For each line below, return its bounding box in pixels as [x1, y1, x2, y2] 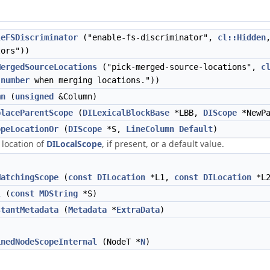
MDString [39, 189, 78, 198]
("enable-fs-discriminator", [78, 33, 218, 42]
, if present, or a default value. [102, 138, 224, 149]
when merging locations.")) [30, 75, 160, 85]
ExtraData [116, 205, 160, 215]
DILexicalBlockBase [83, 108, 169, 118]
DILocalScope [46, 138, 102, 149]
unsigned [15, 92, 54, 101]
